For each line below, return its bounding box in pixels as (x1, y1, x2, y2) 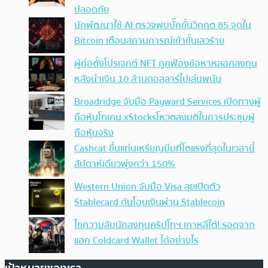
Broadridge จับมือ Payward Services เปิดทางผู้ (74, 94, 261, 109)
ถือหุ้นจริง (74, 125, 114, 141)
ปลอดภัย (74, 2, 109, 17)
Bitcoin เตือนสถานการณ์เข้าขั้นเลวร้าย (74, 33, 224, 48)
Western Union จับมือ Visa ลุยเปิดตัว (74, 179, 220, 194)
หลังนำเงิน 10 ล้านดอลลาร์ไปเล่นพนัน (74, 71, 221, 87)
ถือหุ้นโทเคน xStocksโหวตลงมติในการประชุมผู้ (74, 109, 255, 125)
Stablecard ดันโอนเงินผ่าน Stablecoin (74, 194, 225, 210)
